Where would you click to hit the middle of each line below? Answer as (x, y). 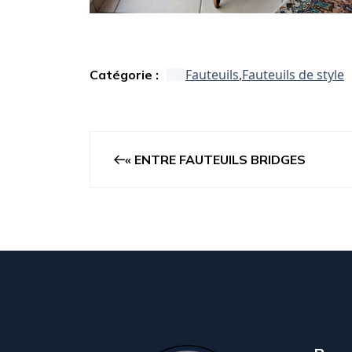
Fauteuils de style (293, 75)
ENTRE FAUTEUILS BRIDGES (220, 160)
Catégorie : (124, 74)
